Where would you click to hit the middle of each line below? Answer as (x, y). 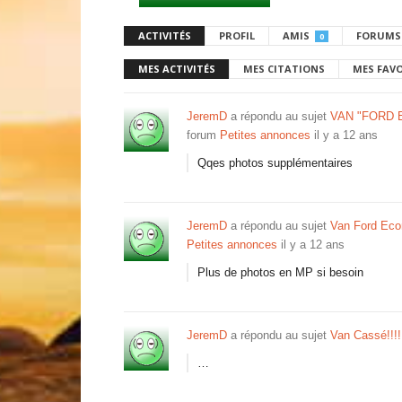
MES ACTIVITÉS (177, 69)
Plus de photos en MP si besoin (280, 272)
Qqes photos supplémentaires (275, 163)
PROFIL (237, 35)
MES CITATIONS (284, 69)
